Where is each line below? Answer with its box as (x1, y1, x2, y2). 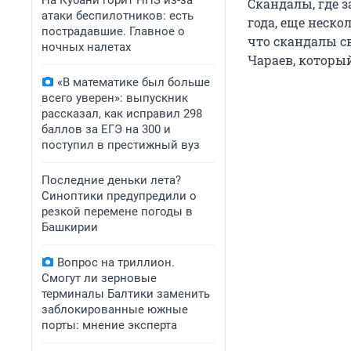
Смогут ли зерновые (42, 271, 157, 285)
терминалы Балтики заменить (42, 287, 210, 301)
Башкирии (42, 220, 98, 234)
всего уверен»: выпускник (42, 91, 188, 105)
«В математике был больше (57, 75, 210, 89)
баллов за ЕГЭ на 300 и (42, 122, 171, 136)
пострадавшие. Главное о (42, 24, 185, 38)
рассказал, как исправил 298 (42, 107, 202, 121)
